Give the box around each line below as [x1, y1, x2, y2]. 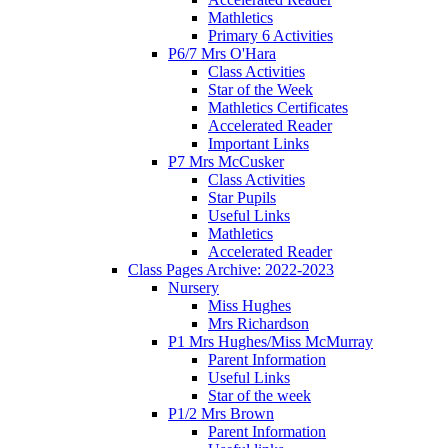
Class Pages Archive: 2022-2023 [128, 260, 334, 278]
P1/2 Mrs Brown [168, 404, 274, 422]
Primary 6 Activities [208, 26, 333, 44]
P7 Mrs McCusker [168, 152, 284, 170]
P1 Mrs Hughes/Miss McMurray [168, 332, 373, 350]
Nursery [168, 278, 219, 296]
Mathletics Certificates [208, 98, 348, 116]
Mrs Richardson [208, 314, 309, 332]
